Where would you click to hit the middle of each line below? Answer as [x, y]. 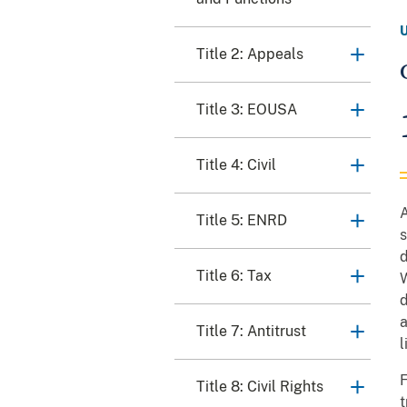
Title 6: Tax [234, 275]
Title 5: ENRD [242, 220]
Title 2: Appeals [250, 54]
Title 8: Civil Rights [260, 386]
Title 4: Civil [236, 164]
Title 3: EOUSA [247, 109]
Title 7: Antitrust [251, 331]
